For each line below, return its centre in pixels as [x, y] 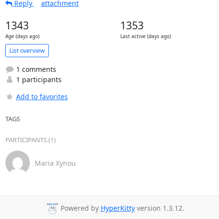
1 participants [38, 79]
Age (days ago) [22, 36]
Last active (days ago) [146, 36]
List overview [27, 50]
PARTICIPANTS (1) [30, 140]
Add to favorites [42, 97]
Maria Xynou [55, 163]
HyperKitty [118, 208]
